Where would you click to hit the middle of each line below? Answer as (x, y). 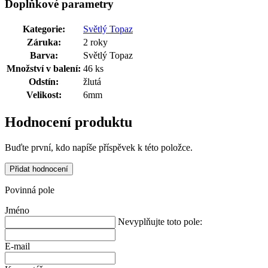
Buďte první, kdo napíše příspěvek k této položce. (99, 147)
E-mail (17, 246)
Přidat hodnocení (39, 169)
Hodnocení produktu (68, 122)
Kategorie (42, 29)
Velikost (42, 95)
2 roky (95, 42)
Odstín (42, 82)
